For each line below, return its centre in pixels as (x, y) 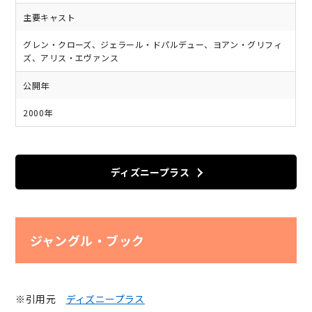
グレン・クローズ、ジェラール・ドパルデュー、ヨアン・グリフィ (153, 45)
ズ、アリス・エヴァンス (71, 58)
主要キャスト (49, 17)
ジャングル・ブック (87, 240)
